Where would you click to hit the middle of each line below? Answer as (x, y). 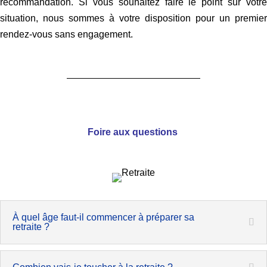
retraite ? (31, 227)
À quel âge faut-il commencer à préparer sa (103, 217)
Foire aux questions (133, 132)
